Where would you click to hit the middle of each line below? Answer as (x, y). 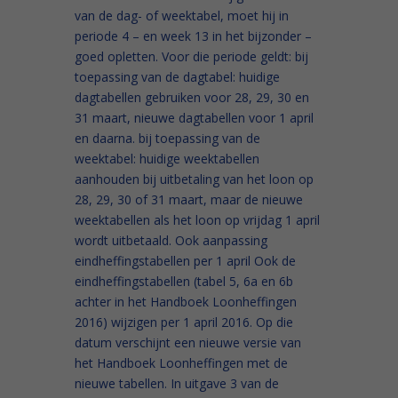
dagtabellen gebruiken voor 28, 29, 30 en (192, 97)
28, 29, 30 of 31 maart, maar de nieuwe (189, 199)
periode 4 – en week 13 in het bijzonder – (193, 36)
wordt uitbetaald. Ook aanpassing (171, 240)
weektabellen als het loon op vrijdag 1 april (197, 219)
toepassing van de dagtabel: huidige (177, 76)
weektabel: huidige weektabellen (167, 158)
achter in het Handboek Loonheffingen (186, 301)
